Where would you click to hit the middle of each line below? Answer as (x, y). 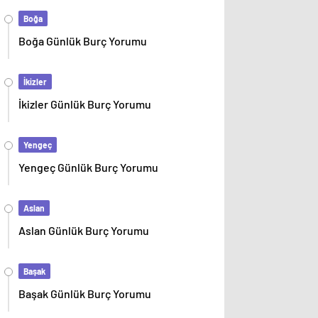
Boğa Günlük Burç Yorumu (83, 41)
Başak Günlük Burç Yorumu (85, 294)
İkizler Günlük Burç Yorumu (85, 104)
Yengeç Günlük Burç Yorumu (88, 168)
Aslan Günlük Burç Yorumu (84, 231)
